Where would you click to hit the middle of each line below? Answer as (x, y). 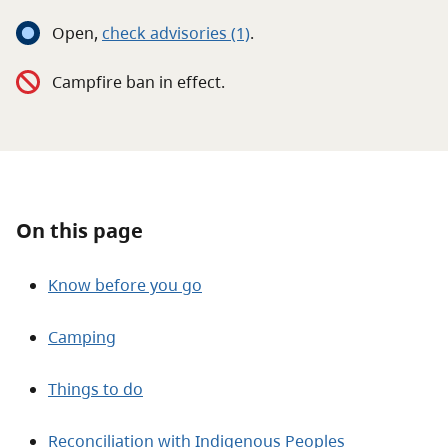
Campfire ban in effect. (138, 82)
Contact (49, 75)
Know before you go (125, 285)
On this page (79, 230)
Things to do (95, 389)
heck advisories (170, 33)
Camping (82, 337)
